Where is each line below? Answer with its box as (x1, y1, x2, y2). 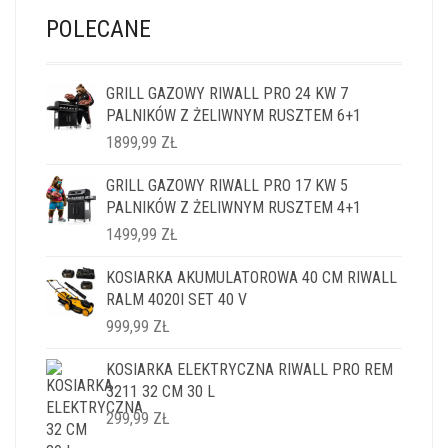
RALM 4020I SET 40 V (106, 290, 247, 309)
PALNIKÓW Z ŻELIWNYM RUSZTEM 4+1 (106, 198, 361, 217)
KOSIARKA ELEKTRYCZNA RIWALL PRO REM (106, 360, 393, 379)
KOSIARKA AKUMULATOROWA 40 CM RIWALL (106, 268, 397, 287)
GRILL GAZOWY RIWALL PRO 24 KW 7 (106, 84, 348, 103)
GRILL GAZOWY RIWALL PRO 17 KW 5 (106, 176, 348, 195)
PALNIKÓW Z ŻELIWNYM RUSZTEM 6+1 (106, 106, 361, 125)
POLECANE (46, 15, 151, 43)
